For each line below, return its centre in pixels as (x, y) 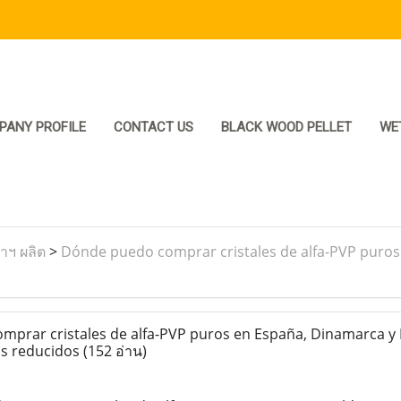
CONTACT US (154, 127)
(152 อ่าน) (115, 351)
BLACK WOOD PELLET (286, 127)
